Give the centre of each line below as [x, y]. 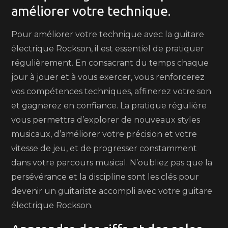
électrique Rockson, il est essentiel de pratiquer [108, 49]
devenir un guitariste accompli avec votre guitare [112, 191]
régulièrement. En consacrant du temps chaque [110, 63]
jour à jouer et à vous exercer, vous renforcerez [108, 77]
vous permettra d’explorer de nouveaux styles [106, 120]
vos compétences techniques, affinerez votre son [111, 91]
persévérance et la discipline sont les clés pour [105, 177]
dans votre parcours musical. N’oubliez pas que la [112, 163]
